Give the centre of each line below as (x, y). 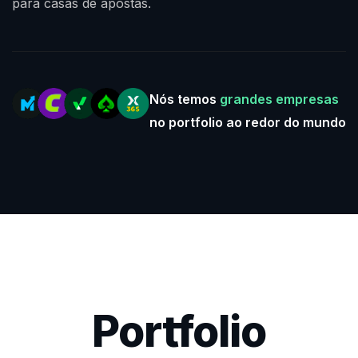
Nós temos (185, 99)
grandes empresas (279, 99)
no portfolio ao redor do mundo (248, 122)
